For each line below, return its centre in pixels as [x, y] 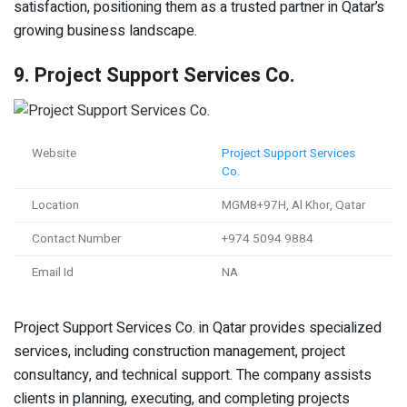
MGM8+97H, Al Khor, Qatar [293, 205]
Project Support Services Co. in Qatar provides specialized [198, 328]
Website [54, 153]
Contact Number [76, 238]
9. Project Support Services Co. [154, 76]
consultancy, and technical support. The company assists [193, 375]
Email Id [53, 272]
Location [55, 205]
